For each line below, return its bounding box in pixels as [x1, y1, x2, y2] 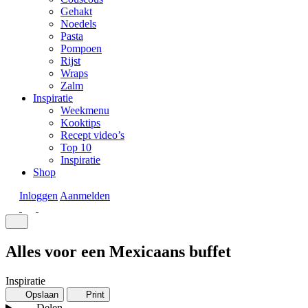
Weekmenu [60, 104, 109, 116]
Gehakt [60, 5, 92, 17]
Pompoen [60, 43, 102, 54]
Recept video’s [60, 129, 124, 141]
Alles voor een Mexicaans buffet [5, 242, 231, 261]
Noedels [60, 18, 96, 30]
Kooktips [60, 117, 100, 129]
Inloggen [19, 190, 58, 201]
